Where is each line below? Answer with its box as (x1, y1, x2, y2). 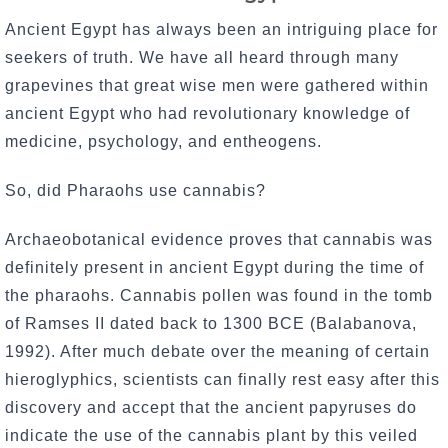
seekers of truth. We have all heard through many (5, 49, 399, 67)
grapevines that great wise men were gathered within (5, 77, 429, 95)
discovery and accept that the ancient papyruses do (5, 398, 417, 416)
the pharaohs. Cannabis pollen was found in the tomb (5, 286, 433, 304)
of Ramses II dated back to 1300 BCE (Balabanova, (5, 314, 417, 332)
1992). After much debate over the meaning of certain (5, 342, 430, 360)
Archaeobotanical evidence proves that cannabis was (5, 230, 433, 248)
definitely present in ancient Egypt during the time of (5, 258, 424, 276)
